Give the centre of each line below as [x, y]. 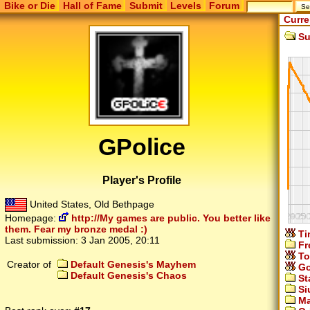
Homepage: [32, 218]
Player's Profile [142, 180]
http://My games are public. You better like [170, 218]
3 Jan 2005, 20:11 [120, 240]
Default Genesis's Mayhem [132, 265]
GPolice [142, 147]
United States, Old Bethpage [91, 204]
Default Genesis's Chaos [127, 276]
